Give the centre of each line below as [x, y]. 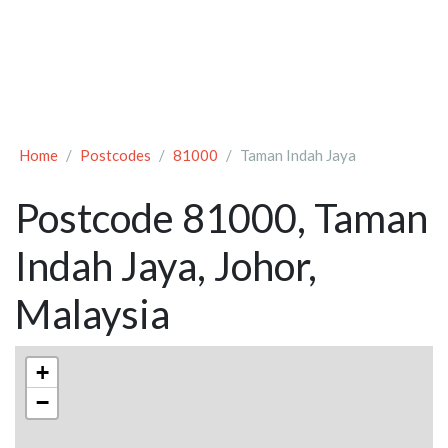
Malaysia [92, 314]
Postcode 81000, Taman [221, 218]
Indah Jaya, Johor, [166, 266]
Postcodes [115, 155]
